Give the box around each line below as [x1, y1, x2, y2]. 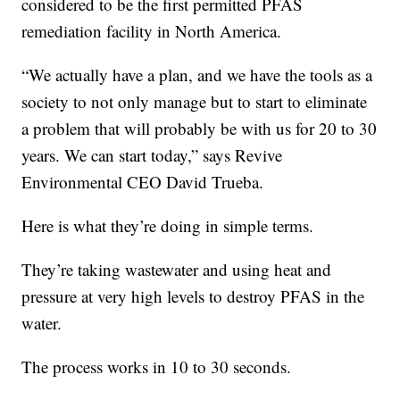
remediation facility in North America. [21, 19, 282, 42]
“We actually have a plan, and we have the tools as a [21, 62, 373, 86]
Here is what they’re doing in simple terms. [21, 213, 314, 237]
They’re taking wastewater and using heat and [21, 257, 332, 280]
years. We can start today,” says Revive [21, 143, 283, 166]
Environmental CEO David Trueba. [21, 170, 264, 193]
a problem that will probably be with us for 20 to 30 [21, 116, 378, 139]
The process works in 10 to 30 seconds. [21, 354, 292, 378]
